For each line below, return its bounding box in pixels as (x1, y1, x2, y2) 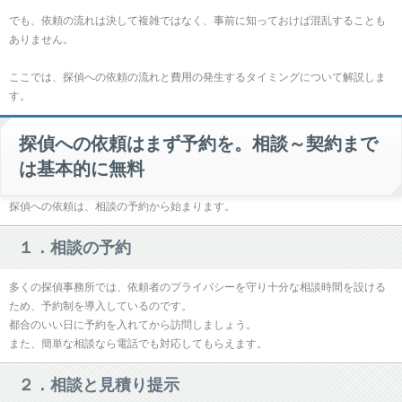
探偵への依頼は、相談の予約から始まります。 (9, 200, 235, 213)
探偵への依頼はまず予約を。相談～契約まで (19, 134, 378, 153)
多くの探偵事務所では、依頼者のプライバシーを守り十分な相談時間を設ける (9, 281, 386, 293)
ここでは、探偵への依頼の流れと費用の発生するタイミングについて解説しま (9, 71, 386, 83)
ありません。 (9, 33, 74, 46)
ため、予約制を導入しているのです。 (9, 300, 192, 312)
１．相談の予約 (18, 239, 131, 257)
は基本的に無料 (19, 159, 144, 179)
